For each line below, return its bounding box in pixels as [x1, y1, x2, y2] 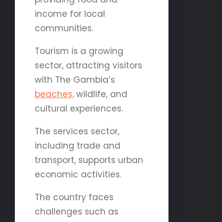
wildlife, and [74, 88, 127, 100]
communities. [35, 22, 93, 34]
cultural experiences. [35, 102, 123, 114]
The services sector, [35, 125, 119, 137]
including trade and [35, 139, 120, 152]
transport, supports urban [35, 154, 143, 166]
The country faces [35, 191, 113, 203]
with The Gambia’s [35, 73, 115, 86]
